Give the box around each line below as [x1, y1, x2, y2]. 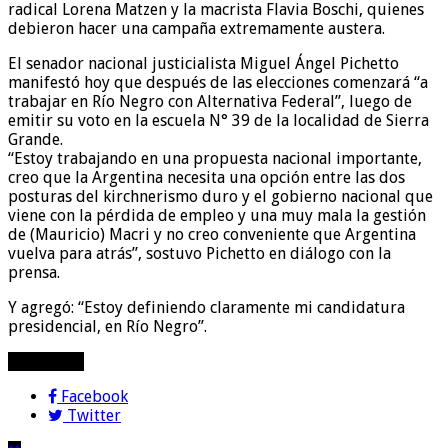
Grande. [8, 129, 63, 149]
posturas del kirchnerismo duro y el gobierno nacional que [8, 186, 433, 206]
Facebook [61, 386, 128, 406]
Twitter [67, 405, 121, 425]
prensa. [8, 262, 60, 282]
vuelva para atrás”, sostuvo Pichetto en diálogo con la [8, 243, 391, 263]
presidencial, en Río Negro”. [8, 316, 207, 336]
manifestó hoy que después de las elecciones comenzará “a [8, 72, 428, 92]
